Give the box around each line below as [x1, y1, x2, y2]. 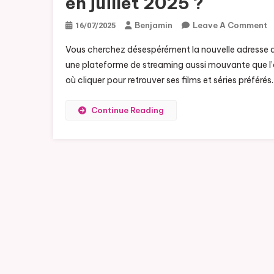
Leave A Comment [193, 20, 267, 31]
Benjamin [135, 20, 172, 31]
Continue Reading [91, 105, 164, 116]
